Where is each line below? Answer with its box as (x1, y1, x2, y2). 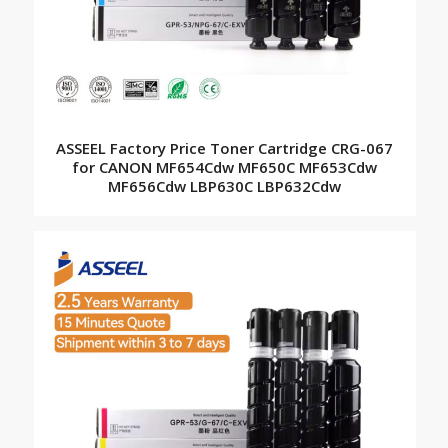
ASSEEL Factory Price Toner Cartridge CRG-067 (56, 138, 394, 159)
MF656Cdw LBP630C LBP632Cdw (108, 176, 342, 197)
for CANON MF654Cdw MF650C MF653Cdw (72, 157, 378, 178)
